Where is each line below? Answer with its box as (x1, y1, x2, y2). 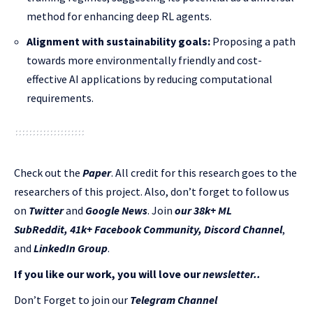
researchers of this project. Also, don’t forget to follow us (14, 184, 289, 198)
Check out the (14, 166, 82, 180)
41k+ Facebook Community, (68, 222, 202, 236)
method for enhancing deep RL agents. (27, 9, 212, 23)
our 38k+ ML (175, 203, 232, 217)
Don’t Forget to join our (14, 293, 130, 307)
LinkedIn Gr (34, 241, 89, 255)
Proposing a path (210, 34, 296, 48)
